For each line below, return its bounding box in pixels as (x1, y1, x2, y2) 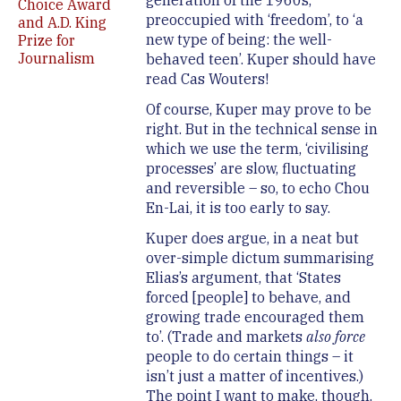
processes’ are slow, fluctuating (145, 159, 356, 178)
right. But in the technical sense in (145, 120, 378, 139)
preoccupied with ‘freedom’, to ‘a (145, 11, 363, 30)
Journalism (18, 49, 95, 68)
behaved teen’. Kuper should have (145, 50, 376, 69)
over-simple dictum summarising (145, 249, 374, 268)
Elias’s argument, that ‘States (145, 269, 341, 287)
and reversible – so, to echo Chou (145, 179, 370, 198)
